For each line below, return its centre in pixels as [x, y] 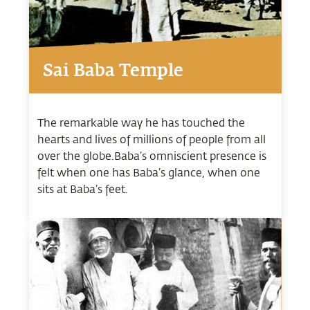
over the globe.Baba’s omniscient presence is [152, 155]
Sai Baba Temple [113, 72]
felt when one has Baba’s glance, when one [148, 172]
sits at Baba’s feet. [82, 188]
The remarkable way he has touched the [141, 122]
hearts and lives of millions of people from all [151, 138]
